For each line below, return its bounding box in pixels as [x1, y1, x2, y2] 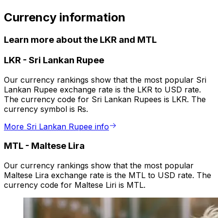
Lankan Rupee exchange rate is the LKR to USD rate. [4, 84, 201, 94]
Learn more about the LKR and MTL [4, 34, 157, 46]
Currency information [4, 10, 126, 25]
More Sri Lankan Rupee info [4, 121, 109, 131]
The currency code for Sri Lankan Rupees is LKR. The [4, 94, 206, 104]
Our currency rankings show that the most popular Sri [4, 74, 206, 85]
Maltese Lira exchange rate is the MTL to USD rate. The [4, 170, 211, 181]
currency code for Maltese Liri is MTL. [4, 180, 145, 190]
